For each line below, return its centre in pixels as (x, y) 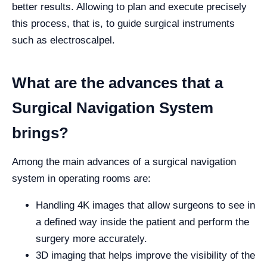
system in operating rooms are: (81, 178)
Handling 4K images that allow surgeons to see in (145, 205)
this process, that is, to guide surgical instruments (123, 24)
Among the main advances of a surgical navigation (124, 162)
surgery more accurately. (91, 239)
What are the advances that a (117, 83)
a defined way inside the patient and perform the (142, 222)
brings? (40, 133)
